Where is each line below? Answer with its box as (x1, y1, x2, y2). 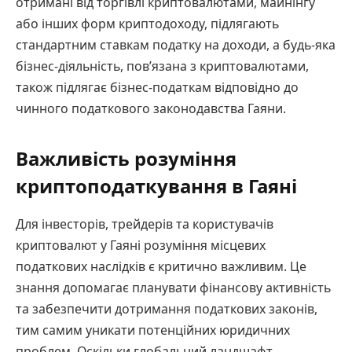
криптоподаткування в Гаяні (16, 173, 297, 200)
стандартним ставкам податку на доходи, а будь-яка (16, 36, 335, 53)
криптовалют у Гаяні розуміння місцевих (16, 236, 266, 255)
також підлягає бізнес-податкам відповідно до (16, 79, 299, 96)
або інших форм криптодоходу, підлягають (16, 15, 279, 32)
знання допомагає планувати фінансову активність (16, 279, 331, 297)
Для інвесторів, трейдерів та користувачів (16, 215, 273, 233)
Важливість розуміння (16, 145, 236, 172)
